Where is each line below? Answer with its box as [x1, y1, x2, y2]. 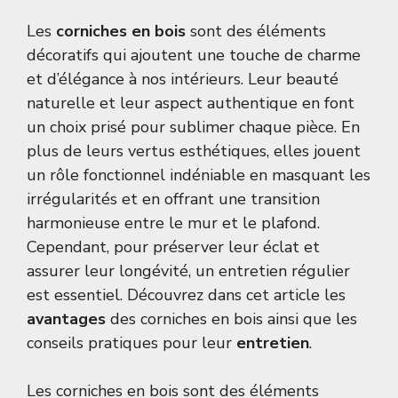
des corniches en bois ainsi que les [106, 308, 357, 330]
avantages [27, 308, 106, 330]
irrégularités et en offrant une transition [27, 188, 320, 211]
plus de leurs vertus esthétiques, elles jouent [27, 140, 361, 163]
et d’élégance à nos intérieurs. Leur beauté [27, 68, 338, 91]
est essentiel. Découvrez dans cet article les [27, 284, 346, 306]
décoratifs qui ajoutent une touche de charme [27, 44, 361, 67]
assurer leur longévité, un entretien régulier [27, 260, 350, 283]
